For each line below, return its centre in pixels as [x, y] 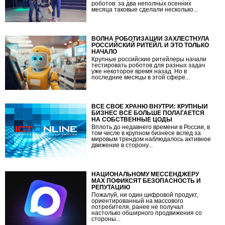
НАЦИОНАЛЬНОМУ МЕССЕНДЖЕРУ [145, 174]
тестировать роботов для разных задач [148, 65]
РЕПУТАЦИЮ [111, 187]
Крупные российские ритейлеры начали [149, 59]
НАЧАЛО [104, 51]
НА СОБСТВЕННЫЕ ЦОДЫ [132, 119]
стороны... [106, 219]
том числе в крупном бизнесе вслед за [146, 133]
